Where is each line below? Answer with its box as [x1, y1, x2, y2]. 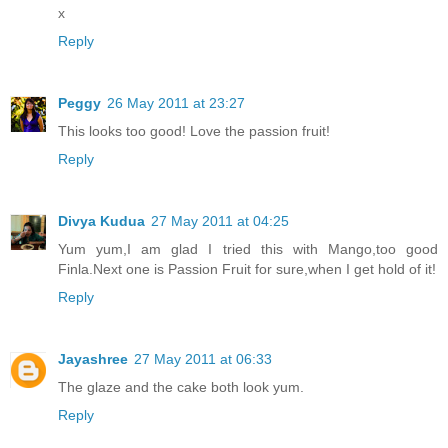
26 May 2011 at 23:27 [107, 94, 245, 111]
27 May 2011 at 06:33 [134, 350, 272, 367]
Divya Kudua [58, 212, 145, 229]
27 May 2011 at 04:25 [151, 212, 289, 229]
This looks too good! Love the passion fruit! [58, 122, 330, 139]
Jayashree [58, 350, 128, 367]
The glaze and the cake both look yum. [58, 378, 304, 395]
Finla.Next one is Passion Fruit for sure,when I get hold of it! [58, 260, 436, 277]
